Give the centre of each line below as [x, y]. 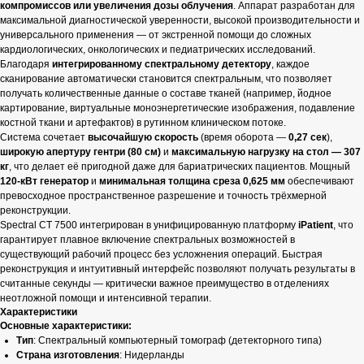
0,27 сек [308, 137]
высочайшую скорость [143, 137]
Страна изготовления [68, 355]
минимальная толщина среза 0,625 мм [192, 181]
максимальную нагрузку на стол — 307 [266, 152]
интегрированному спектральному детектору [162, 64]
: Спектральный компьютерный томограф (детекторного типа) [178, 340]
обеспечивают [320, 181]
